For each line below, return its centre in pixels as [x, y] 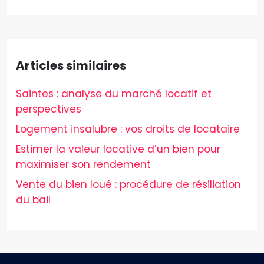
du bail [33, 200]
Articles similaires [71, 65]
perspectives [49, 109]
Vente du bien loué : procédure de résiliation [128, 184]
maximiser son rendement [83, 164]
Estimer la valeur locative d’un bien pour [118, 149]
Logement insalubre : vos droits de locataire [128, 129]
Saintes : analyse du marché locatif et [114, 94]
